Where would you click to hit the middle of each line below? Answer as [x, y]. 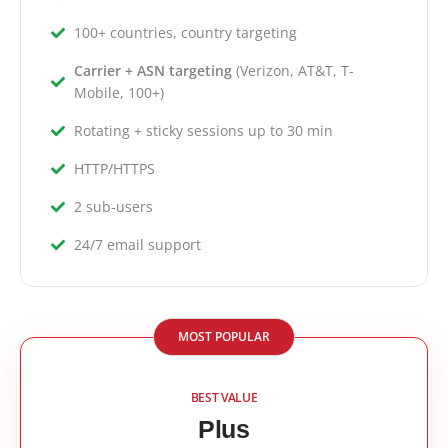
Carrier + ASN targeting [152, 71]
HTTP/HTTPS [114, 169]
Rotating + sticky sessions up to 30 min [203, 131]
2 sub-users [113, 207]
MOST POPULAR [224, 337]
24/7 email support [137, 245]
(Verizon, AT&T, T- [292, 71]
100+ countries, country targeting [185, 33]
